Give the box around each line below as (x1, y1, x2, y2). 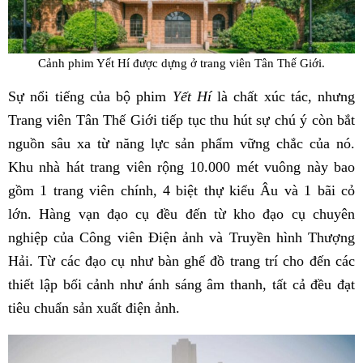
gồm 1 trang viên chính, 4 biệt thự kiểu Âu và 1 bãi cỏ (8, 182, 355, 199)
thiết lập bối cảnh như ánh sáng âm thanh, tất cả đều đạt (8, 276, 355, 293)
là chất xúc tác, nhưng (211, 88, 355, 105)
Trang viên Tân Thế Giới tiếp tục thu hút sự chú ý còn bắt (8, 112, 355, 129)
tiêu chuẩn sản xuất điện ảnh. (8, 300, 180, 317)
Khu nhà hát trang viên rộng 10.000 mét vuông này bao (8, 159, 355, 176)
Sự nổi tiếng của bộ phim (8, 88, 173, 105)
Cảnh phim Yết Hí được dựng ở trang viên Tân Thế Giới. (38, 56, 325, 70)
